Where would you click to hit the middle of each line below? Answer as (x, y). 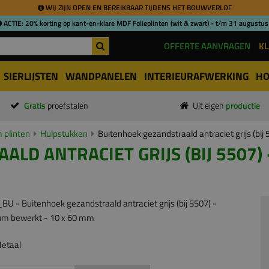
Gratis (35, 106)
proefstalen (68, 106)
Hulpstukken (64, 134)
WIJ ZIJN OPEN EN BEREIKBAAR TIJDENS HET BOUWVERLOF (138, 8)
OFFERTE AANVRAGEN (207, 46)
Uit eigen (209, 106)
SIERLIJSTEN (31, 76)
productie (243, 106)
